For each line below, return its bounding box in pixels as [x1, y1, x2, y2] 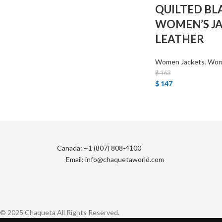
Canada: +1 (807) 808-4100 [57, 144, 141, 152]
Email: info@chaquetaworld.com [66, 155, 164, 164]
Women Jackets [155, 57, 205, 66]
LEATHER [155, 32, 204, 46]
